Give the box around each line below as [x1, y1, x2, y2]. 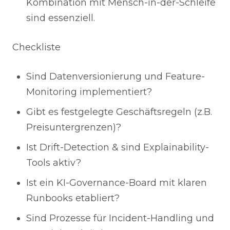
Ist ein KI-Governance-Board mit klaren [26, 177, 207, 188]
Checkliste [12, 42, 61, 53]
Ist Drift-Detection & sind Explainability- [26, 142, 209, 153]
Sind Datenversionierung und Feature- [26, 71, 205, 82]
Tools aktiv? [26, 157, 81, 168]
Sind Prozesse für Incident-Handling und [26, 213, 214, 224]
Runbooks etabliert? [26, 193, 120, 204]
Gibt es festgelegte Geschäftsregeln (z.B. [26, 106, 212, 118]
